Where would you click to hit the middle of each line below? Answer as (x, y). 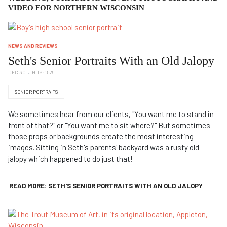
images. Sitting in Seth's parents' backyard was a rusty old (104, 147)
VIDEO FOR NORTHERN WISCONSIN (76, 7)
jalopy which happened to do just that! (73, 158)
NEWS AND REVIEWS (33, 45)
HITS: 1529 (43, 72)
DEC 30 (17, 72)
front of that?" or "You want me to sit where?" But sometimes (109, 125)
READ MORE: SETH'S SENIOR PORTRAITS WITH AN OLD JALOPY (106, 186)
